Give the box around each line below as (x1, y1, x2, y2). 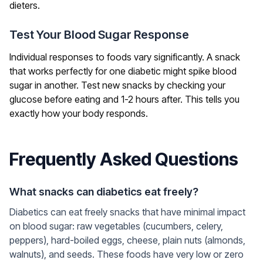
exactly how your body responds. (9, 107, 148, 120)
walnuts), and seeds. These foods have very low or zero (9, 248, 244, 261)
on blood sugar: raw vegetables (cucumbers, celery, (9, 220, 223, 232)
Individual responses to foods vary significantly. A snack (9, 51, 240, 63)
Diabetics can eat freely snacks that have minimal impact (9, 206, 245, 218)
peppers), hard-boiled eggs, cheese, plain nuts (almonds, (9, 234, 245, 247)
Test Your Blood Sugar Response (9, 28, 189, 42)
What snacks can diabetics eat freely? (9, 186, 198, 198)
